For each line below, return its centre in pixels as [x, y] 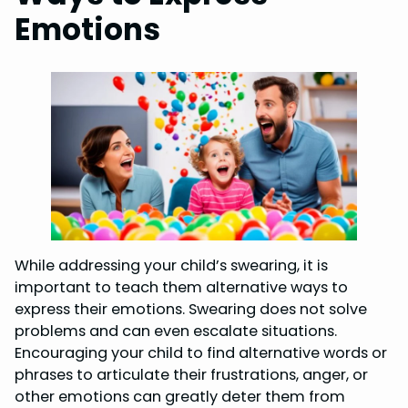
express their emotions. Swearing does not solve [191, 309]
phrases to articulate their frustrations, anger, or [191, 374]
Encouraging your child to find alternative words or [201, 352]
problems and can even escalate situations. [176, 331]
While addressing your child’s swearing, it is [171, 265]
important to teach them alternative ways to [181, 287]
